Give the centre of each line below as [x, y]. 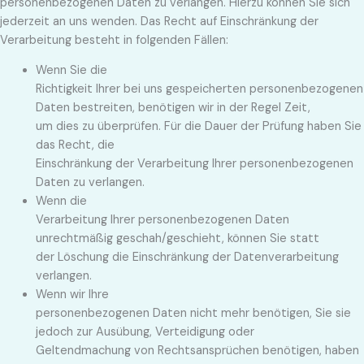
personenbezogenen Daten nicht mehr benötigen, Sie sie [193, 314]
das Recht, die [75, 145]
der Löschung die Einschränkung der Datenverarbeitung [187, 258]
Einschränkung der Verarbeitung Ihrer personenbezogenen [194, 164]
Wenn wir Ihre [72, 295]
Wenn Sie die [71, 71]
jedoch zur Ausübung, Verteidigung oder [145, 332]
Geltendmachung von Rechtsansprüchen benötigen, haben [197, 351]
